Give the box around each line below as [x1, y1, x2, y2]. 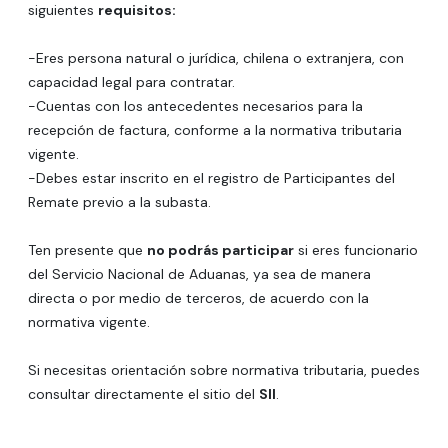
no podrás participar [147, 241, 294, 260]
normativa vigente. [28, 313, 150, 332]
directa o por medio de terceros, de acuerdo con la [28, 289, 369, 308]
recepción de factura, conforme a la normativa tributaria [28, 121, 402, 140]
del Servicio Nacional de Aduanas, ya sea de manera [28, 265, 371, 284]
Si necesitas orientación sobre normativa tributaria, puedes [28, 361, 420, 380]
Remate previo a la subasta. [28, 193, 211, 212]
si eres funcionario [294, 241, 418, 260]
